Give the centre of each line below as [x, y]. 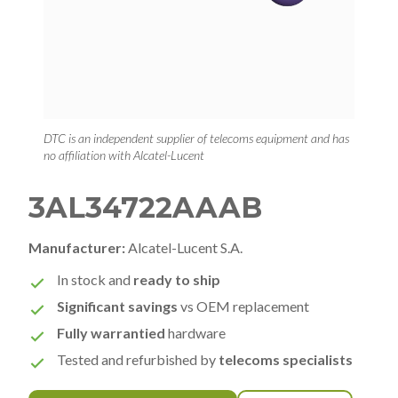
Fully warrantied [111, 332]
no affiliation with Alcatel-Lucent [124, 155]
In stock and [95, 279]
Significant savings [117, 306]
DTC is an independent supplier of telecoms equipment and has [196, 138]
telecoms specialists [286, 359]
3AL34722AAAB [145, 207]
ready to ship [177, 279]
